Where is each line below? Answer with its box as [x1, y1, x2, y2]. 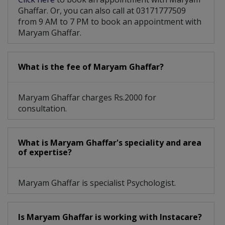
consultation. [18, 103, 67, 115]
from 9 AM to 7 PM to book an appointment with [18, 16, 201, 28]
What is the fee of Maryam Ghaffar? [18, 61, 164, 73]
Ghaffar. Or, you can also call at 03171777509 [18, 5, 186, 17]
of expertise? [18, 147, 72, 158]
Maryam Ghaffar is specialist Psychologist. [18, 177, 176, 189]
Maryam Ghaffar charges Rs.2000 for [18, 92, 156, 103]
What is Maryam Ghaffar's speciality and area [18, 137, 201, 149]
